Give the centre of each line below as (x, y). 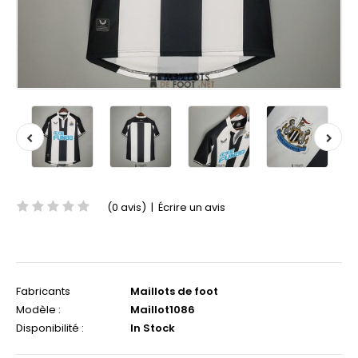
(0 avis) (127, 207)
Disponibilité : (50, 328)
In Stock (151, 328)
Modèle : (38, 310)
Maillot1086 (161, 310)
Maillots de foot (174, 291)
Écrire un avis (192, 207)
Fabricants (43, 291)
